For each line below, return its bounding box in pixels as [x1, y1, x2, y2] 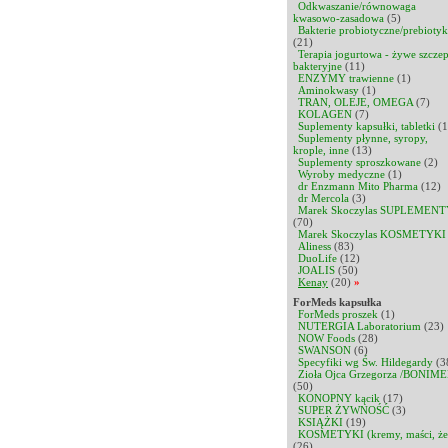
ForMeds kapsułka [293, 296, 382, 308]
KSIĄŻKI [298, 416, 343, 428]
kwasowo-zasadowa [293, 12, 384, 24]
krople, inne [293, 144, 349, 156]
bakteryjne [293, 60, 342, 72]
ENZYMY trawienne [298, 72, 394, 84]
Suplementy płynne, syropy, [298, 132, 428, 144]
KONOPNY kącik [298, 392, 380, 404]
